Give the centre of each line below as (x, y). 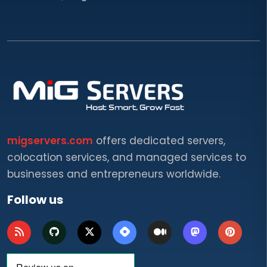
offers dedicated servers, (159, 141)
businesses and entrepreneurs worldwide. (114, 174)
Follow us (35, 200)
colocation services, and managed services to (127, 158)
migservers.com (50, 141)
